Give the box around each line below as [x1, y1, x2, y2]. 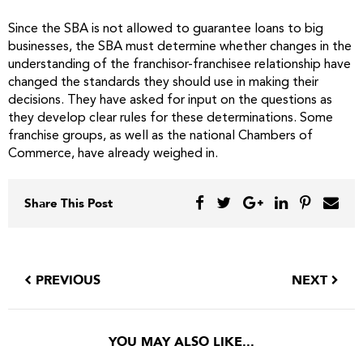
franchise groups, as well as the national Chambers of [8, 130, 313, 143]
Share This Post [24, 195, 113, 211]
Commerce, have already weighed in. [8, 147, 218, 160]
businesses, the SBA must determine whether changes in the [8, 41, 352, 53]
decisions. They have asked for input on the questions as [8, 94, 332, 107]
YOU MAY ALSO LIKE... [109, 333, 254, 351]
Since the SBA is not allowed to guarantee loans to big [8, 23, 323, 36]
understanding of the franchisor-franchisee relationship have [8, 58, 351, 71]
